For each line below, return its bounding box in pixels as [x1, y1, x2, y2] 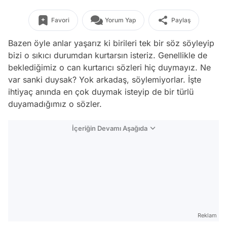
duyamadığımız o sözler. [8, 99, 102, 109]
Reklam [198, 212, 217, 219]
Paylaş [171, 16, 191, 24]
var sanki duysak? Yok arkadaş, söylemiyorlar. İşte [8, 74, 201, 85]
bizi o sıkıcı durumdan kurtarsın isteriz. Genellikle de [8, 50, 207, 60]
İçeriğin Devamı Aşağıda [72, 124, 147, 132]
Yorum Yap [104, 16, 136, 24]
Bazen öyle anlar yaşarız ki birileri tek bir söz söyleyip [8, 38, 214, 48]
